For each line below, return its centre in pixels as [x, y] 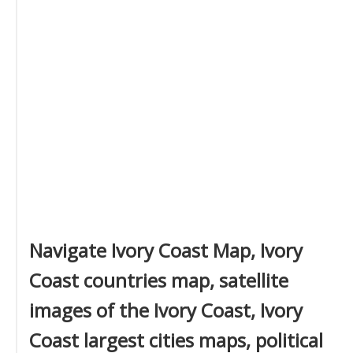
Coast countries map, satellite [159, 280]
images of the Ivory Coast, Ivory [166, 310]
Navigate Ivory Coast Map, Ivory [166, 250]
